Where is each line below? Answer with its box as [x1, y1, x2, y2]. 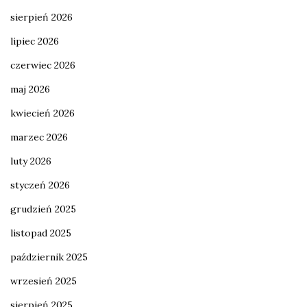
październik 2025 [10, 251, 88, 264]
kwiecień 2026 [10, 107, 75, 120]
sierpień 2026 [10, 11, 73, 24]
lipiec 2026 [10, 35, 59, 48]
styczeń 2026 [10, 179, 70, 192]
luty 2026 [10, 155, 51, 168]
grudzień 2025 [10, 203, 76, 216]
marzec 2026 [10, 131, 68, 144]
